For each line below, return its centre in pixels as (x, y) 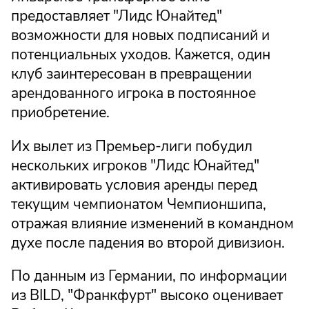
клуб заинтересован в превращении (131, 73)
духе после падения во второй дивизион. (148, 242)
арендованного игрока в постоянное (133, 93)
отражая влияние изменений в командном (152, 223)
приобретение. (60, 112)
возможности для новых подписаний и (140, 35)
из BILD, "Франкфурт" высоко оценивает (147, 296)
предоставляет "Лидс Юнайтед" (117, 16)
